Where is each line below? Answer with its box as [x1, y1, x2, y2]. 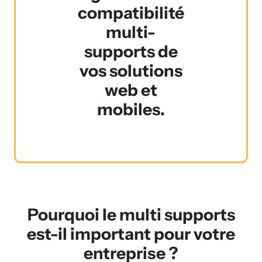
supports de [84, 42, 178, 61]
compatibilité [77, 3, 184, 23]
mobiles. [96, 99, 165, 119]
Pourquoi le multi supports [27, 205, 235, 225]
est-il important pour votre [27, 224, 235, 244]
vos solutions [79, 61, 182, 81]
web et [104, 80, 157, 100]
